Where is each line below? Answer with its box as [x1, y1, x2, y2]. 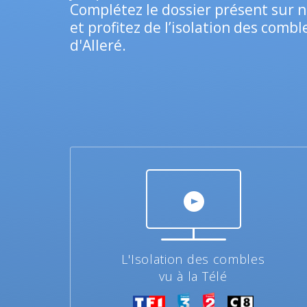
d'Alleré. [70, 36, 126, 55]
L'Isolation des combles [121, 251, 265, 267]
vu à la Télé [159, 268, 228, 284]
